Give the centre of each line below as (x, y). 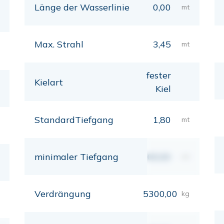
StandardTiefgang (74, 120)
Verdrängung (63, 194)
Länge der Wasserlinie (82, 7)
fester (158, 75)
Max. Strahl (59, 44)
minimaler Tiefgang (76, 157)
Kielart (49, 82)
